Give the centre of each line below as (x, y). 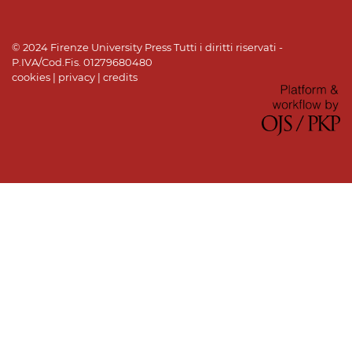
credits (120, 77)
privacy (77, 77)
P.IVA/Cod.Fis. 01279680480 (82, 62)
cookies (31, 77)
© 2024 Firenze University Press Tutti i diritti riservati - (147, 47)
